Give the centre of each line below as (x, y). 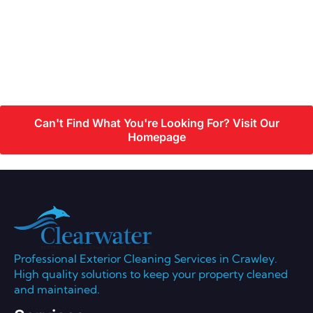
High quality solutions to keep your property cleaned (151, 274)
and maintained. (58, 289)
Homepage (156, 137)
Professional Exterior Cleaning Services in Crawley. (146, 258)
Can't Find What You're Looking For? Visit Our (156, 123)
